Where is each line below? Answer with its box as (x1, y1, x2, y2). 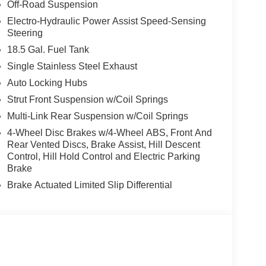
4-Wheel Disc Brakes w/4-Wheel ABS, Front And (7, 127, 212, 138)
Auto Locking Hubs (7, 77, 87, 88)
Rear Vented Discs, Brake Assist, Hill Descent (7, 139, 200, 150)
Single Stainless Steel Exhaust (7, 61, 137, 71)
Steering (7, 27, 43, 38)
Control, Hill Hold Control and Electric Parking (7, 151, 200, 161)
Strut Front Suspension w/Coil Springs (7, 94, 168, 104)
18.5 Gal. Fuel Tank (7, 44, 89, 55)
